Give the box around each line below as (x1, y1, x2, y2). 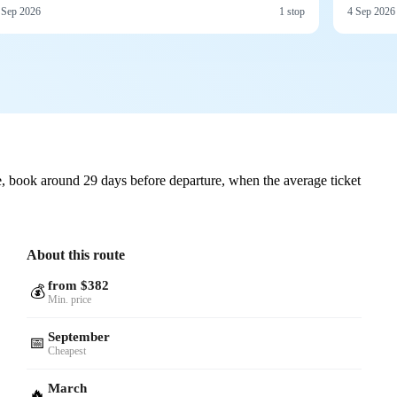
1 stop (279, 4, 305, 18)
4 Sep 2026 (347, 4, 395, 18)
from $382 (48, 277, 110, 292)
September (48, 329, 111, 344)
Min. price (48, 292, 92, 306)
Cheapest (48, 344, 87, 357)
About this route (27, 246, 126, 262)
